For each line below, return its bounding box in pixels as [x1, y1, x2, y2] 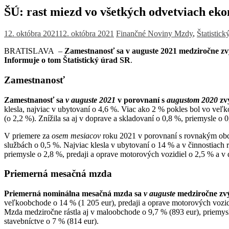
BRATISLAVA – [4, 47, 64, 56]
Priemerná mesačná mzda [4, 168, 112, 179]
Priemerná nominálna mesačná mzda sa [4, 189, 144, 198]
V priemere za [4, 131, 52, 140]
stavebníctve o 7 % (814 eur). [4, 217, 99, 226]
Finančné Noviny [116, 29, 174, 38]
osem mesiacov [52, 131, 103, 140]
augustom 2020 [167, 95, 220, 104]
